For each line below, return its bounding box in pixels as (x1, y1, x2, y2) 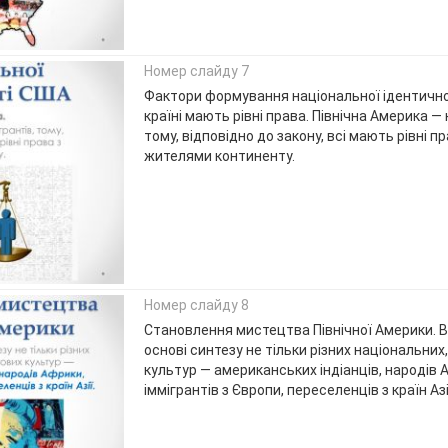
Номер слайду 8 (143, 297, 249, 314)
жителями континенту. (143, 148, 295, 165)
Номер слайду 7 (143, 63, 249, 80)
